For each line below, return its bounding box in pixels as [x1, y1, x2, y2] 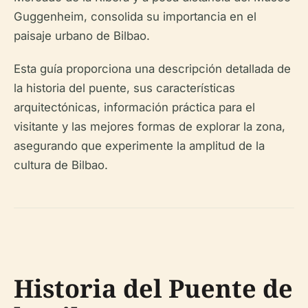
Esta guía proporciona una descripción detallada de [14, 62, 291, 76]
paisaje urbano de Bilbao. [14, 29, 150, 43]
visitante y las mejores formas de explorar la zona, [14, 120, 285, 133]
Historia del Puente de [14, 272, 293, 305]
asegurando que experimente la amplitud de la [14, 139, 265, 153]
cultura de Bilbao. [14, 158, 108, 172]
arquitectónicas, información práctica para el [14, 100, 255, 114]
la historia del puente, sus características [14, 81, 235, 95]
